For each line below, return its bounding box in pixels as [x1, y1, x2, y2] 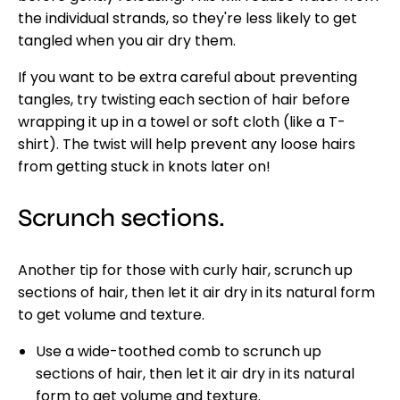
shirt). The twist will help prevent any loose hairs [18, 134, 355, 154]
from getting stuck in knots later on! [18, 156, 271, 177]
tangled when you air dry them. [18, 30, 236, 51]
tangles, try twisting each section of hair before [18, 89, 350, 110]
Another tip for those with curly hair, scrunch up [18, 260, 353, 280]
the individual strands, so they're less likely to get [18, 8, 357, 29]
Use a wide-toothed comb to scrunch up [36, 341, 321, 362]
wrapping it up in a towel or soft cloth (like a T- [18, 112, 346, 132]
